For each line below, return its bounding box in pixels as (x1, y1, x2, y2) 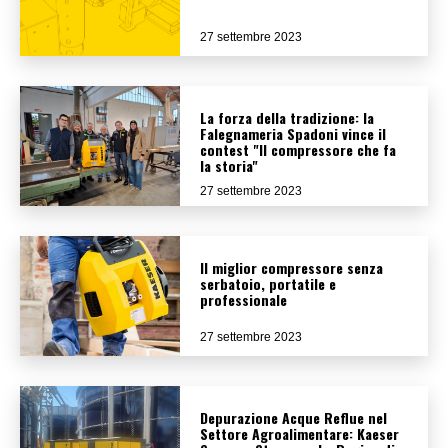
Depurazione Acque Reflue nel (200, 406, 387, 428)
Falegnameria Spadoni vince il (200, 122, 386, 144)
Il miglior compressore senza (200, 256, 383, 278)
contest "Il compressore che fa (200, 138, 396, 160)
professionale (200, 288, 287, 310)
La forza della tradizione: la (200, 106, 374, 128)
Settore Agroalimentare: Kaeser (200, 422, 399, 444)
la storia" (200, 154, 258, 176)
